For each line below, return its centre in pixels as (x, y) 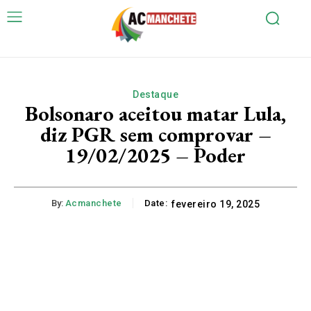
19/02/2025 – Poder (155, 155)
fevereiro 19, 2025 (216, 204)
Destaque (155, 95)
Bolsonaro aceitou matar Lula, (155, 114)
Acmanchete (93, 203)
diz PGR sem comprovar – (155, 135)
